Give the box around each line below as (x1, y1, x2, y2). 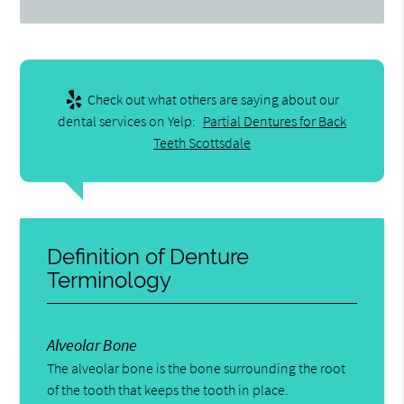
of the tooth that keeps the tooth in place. (47, 380, 289, 399)
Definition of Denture (47, 243, 250, 270)
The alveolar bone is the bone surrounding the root (47, 358, 346, 377)
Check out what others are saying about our (84, 89, 339, 108)
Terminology (47, 266, 172, 293)
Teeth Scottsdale (153, 133, 251, 151)
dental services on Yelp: (58, 111, 198, 130)
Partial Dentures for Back (203, 111, 346, 130)
